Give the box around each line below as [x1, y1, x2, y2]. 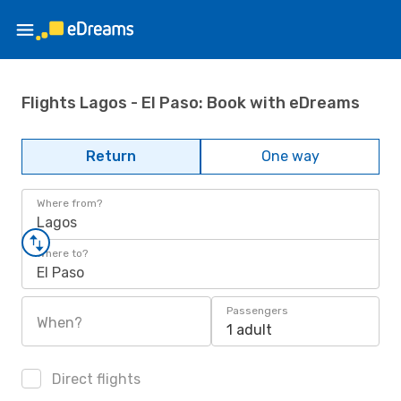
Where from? [37, 197, 102, 209]
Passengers [226, 304, 288, 317]
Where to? [37, 247, 88, 260]
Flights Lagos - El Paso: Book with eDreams [21, 92, 360, 113]
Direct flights [48, 371, 141, 388]
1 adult [226, 321, 272, 338]
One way [260, 148, 320, 165]
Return [86, 148, 136, 165]
